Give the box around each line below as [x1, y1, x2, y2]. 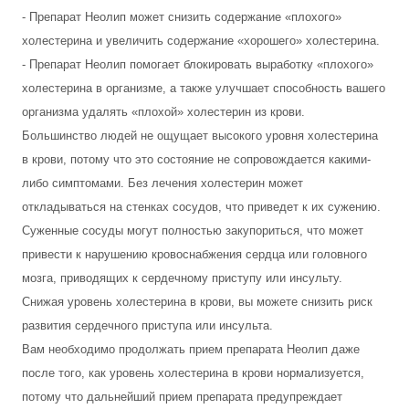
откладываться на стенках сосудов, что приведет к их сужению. [22, 200, 381, 214]
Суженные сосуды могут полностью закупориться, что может [22, 224, 363, 237]
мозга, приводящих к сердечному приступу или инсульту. [22, 271, 342, 285]
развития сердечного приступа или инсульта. [22, 319, 273, 332]
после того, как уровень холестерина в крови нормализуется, [22, 366, 364, 380]
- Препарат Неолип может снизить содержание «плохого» [22, 10, 341, 24]
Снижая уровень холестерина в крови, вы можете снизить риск [22, 295, 372, 309]
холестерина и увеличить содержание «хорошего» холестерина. [22, 34, 380, 47]
